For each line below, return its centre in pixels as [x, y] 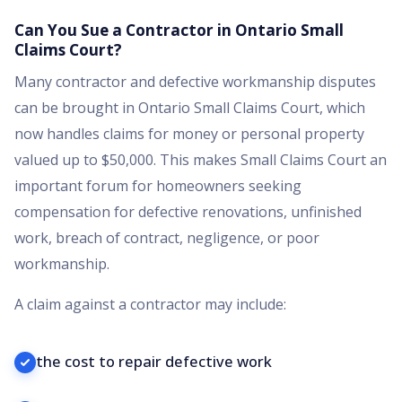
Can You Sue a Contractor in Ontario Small [179, 30]
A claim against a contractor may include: [150, 305]
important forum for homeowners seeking [158, 186]
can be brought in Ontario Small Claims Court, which [190, 108]
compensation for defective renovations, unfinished [188, 212]
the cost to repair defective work [154, 361]
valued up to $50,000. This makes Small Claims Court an [201, 160]
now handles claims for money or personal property [189, 134]
